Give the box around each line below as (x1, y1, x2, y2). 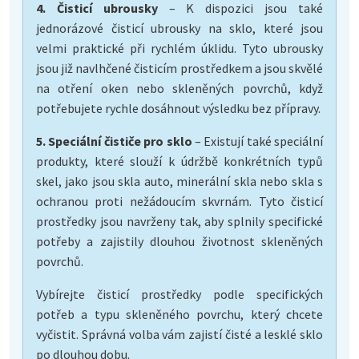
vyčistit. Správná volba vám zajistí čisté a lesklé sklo (36, 325, 323, 342)
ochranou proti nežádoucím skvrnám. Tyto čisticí (36, 192, 323, 209)
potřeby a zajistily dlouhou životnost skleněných (36, 232, 323, 249)
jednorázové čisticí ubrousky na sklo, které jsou (36, 19, 323, 36)
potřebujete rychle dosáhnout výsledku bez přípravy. (36, 99, 321, 116)
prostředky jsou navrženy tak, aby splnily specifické (36, 212, 323, 229)
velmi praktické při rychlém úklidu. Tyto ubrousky (36, 39, 323, 56)
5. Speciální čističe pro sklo (36, 132, 192, 149)
